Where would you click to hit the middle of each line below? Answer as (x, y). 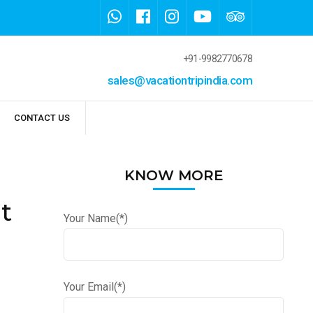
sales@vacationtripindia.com (180, 80)
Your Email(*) (95, 287)
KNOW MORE (174, 176)
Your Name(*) (96, 219)
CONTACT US (42, 118)
